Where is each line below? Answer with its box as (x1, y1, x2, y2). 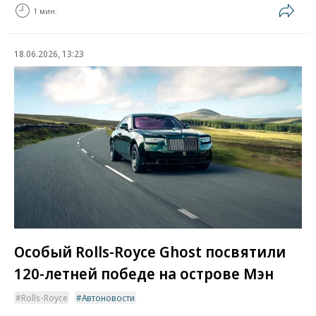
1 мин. (33, 5, 57, 16)
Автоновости (82, 291, 135, 305)
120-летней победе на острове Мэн (14, 262, 274, 284)
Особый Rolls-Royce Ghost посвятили (14, 240, 286, 262)
